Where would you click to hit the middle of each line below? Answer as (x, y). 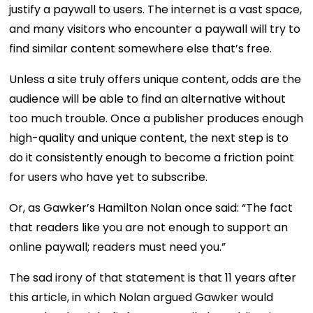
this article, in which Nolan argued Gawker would (141, 297)
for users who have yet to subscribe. (109, 177)
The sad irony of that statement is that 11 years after (153, 277)
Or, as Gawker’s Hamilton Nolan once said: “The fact (151, 208)
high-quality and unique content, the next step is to (149, 138)
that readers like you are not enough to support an (149, 227)
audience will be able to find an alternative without (148, 99)
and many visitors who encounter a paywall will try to (155, 29)
